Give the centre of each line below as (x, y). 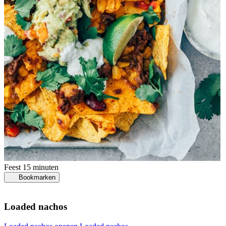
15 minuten (41, 167)
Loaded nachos (36, 206)
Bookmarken (37, 178)
